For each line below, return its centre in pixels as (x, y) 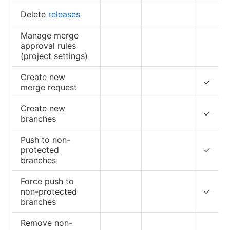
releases (64, 14)
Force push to (47, 181)
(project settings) (54, 56)
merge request (49, 87)
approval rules (48, 45)
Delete (34, 14)
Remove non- (46, 223)
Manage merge (50, 35)
